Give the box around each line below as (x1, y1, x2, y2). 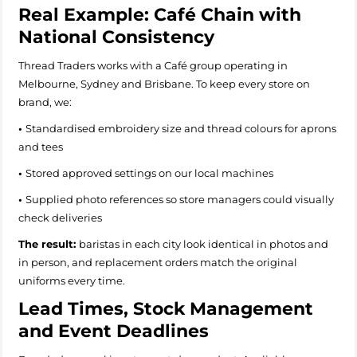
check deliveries (18, 210, 107, 224)
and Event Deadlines (18, 320, 209, 342)
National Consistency (18, 25, 214, 48)
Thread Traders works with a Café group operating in (18, 58, 288, 72)
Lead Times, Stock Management (18, 297, 313, 320)
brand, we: (18, 95, 72, 108)
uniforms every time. (18, 273, 125, 287)
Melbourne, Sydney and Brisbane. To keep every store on (18, 76, 310, 90)
